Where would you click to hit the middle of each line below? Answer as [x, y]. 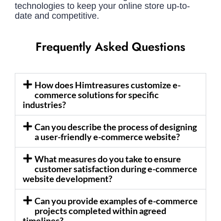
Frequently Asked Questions [110, 47]
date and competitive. [57, 16]
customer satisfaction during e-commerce [116, 169]
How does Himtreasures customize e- [108, 85]
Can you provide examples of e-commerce [116, 201]
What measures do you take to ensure [108, 159]
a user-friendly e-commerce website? [107, 137]
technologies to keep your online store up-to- [102, 6]
